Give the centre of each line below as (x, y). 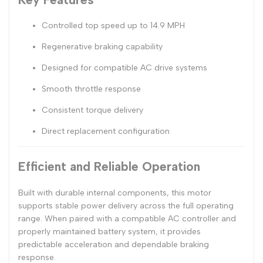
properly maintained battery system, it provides (109, 231)
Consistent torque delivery (92, 110)
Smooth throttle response (91, 89)
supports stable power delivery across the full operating (126, 205)
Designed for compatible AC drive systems (124, 68)
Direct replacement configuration (106, 131)
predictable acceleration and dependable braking (114, 244)
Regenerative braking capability (102, 46)
